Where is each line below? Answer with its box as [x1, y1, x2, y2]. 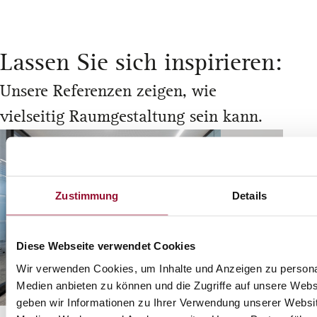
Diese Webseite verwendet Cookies [16, 239, 195, 252]
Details [232, 189, 267, 202]
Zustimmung [55, 189, 119, 202]
